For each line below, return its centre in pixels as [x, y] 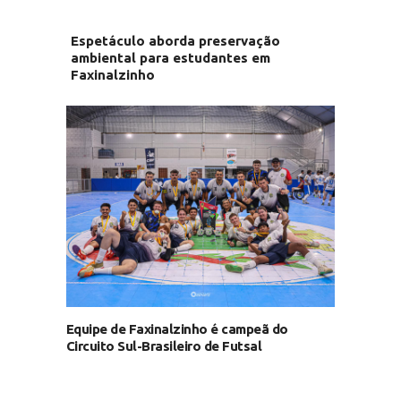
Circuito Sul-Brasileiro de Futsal [164, 346]
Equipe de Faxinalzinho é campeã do [177, 329]
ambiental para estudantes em [170, 58]
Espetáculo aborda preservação [175, 41]
